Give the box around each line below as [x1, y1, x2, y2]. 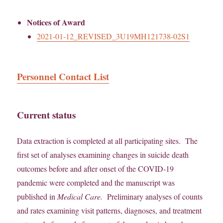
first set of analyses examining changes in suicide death [17, 149, 189, 160]
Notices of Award [27, 16, 86, 28]
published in [17, 191, 58, 202]
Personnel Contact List [17, 70, 110, 84]
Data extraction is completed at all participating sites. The [17, 135, 198, 146]
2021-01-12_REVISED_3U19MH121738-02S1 [37, 31, 190, 42]
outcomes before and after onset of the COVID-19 [17, 163, 174, 174]
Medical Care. [57, 191, 103, 202]
